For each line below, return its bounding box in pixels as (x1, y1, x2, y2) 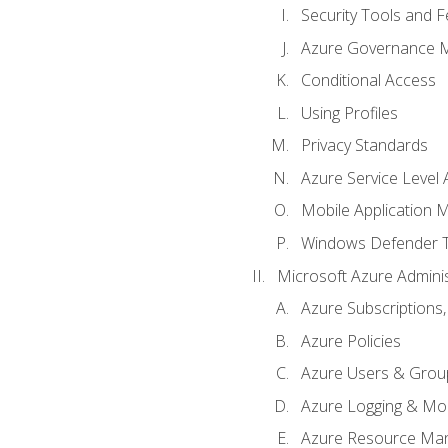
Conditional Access (300, 69, 436, 92)
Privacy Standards (300, 134, 428, 157)
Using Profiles (300, 101, 398, 124)
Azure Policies (300, 329, 401, 352)
